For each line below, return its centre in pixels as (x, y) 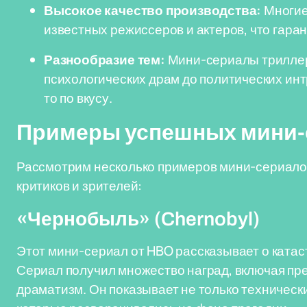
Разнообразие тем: (105, 60)
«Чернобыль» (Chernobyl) (138, 219)
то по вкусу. (78, 98)
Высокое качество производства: (153, 10)
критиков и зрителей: (79, 186)
